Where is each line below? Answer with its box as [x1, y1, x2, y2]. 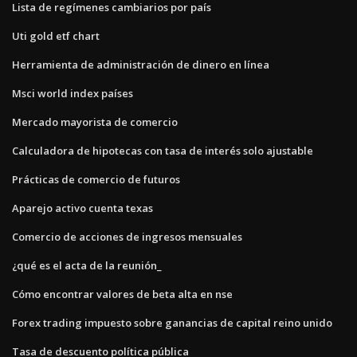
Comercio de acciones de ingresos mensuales [12, 229, 242, 244]
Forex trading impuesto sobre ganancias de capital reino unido [12, 315, 332, 330]
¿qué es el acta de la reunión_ [12, 257, 162, 273]
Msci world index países [12, 85, 133, 100]
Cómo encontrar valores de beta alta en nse [12, 286, 233, 301]
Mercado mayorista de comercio [12, 114, 178, 129]
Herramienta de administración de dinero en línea [12, 57, 269, 72]
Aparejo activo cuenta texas [12, 200, 153, 215]
